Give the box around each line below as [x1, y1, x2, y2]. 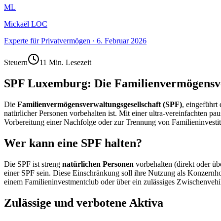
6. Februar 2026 [97, 37, 147, 45]
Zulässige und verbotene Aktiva [4, 196, 163, 209]
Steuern [4, 58, 28, 67]
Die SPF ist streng [4, 160, 62, 169]
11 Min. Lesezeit [39, 58, 91, 67]
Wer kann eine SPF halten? [4, 137, 142, 150]
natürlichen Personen [62, 160, 134, 169]
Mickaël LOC [4, 20, 47, 29]
